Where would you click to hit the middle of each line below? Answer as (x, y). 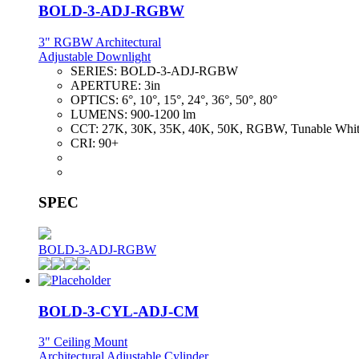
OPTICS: (96, 99)
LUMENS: (101, 114)
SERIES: (95, 71)
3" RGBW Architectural (100, 42)
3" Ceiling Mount (83, 342)
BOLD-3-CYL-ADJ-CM (119, 311)
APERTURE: (107, 85)
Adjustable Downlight (95, 56)
